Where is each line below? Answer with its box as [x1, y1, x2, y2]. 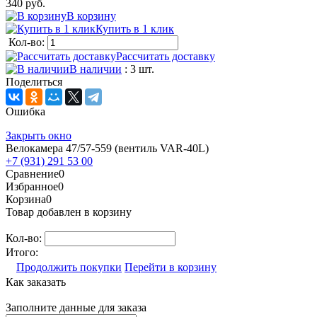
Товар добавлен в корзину [6, 205, 132, 218]
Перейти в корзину [125, 260, 217, 273]
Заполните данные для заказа [6, 301, 146, 313]
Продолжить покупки [16, 260, 122, 273]
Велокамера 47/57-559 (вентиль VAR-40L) [6, 142, 209, 154]
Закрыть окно [6, 129, 71, 142]
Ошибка [6, 105, 45, 117]
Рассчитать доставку [116, 50, 215, 62]
